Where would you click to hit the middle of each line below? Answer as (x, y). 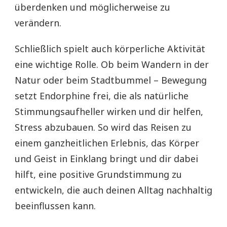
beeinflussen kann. (55, 206)
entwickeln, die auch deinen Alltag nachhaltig (113, 190)
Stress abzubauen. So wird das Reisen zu (103, 127)
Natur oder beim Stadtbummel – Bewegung (111, 80)
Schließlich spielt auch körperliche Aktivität (110, 49)
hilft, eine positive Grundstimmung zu (98, 175)
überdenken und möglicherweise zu (92, 7)
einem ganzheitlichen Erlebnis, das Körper (107, 143)
